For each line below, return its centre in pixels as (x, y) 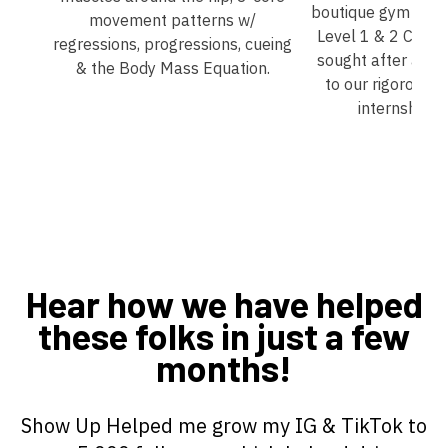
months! (224, 367)
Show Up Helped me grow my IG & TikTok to (224, 425)
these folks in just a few (224, 335)
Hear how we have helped (224, 303)
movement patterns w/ (172, 19)
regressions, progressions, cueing (172, 43)
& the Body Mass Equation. (172, 67)
